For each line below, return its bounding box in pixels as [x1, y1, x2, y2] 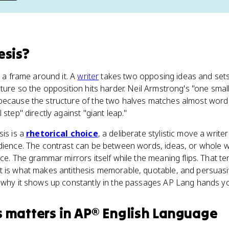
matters [5, 204, 57, 222]
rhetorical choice [26, 128, 98, 139]
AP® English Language [74, 204, 218, 222]
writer [77, 71, 99, 82]
